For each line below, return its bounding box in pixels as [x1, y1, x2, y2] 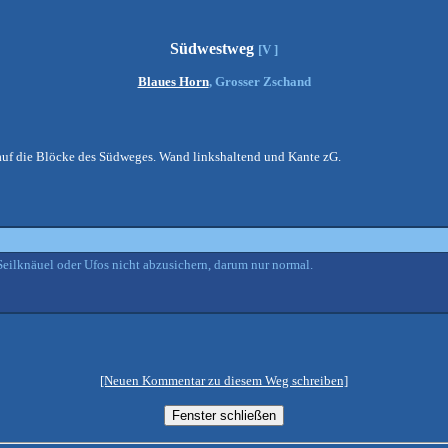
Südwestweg [170, 40, 258, 57]
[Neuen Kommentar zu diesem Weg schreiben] [100, 373, 348, 388]
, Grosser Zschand [208, 74, 311, 89]
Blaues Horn [137, 74, 209, 89]
